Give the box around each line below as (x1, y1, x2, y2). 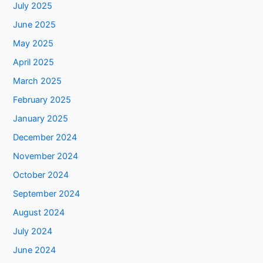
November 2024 (13, 150, 79, 161)
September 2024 (13, 188, 80, 199)
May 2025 (13, 38, 54, 49)
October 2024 (13, 169, 69, 180)
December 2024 (13, 131, 77, 143)
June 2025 (13, 19, 56, 31)
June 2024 (13, 244, 56, 255)
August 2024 (13, 207, 65, 218)
